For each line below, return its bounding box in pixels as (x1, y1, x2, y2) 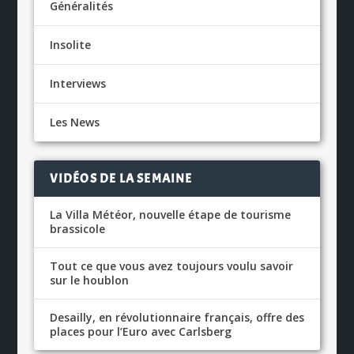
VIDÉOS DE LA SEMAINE (49, 171, 193, 187)
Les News (49, 115, 100, 130)
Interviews (49, 76, 106, 92)
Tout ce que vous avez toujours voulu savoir (49, 258, 293, 274)
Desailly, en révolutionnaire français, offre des (49, 310, 304, 326)
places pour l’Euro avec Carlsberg (49, 324, 232, 340)
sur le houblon (49, 273, 129, 288)
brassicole (49, 221, 105, 237)
